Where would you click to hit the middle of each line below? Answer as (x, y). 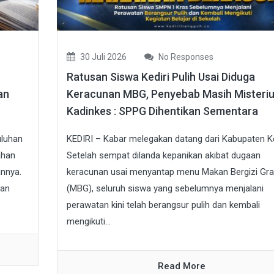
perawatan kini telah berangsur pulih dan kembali (163, 205)
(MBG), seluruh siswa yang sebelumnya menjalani (165, 188)
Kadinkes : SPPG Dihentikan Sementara (162, 111)
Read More (182, 266)
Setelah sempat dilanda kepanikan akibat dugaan (163, 155)
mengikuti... (88, 221)
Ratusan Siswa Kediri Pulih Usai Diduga (161, 77)
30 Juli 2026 (102, 57)
